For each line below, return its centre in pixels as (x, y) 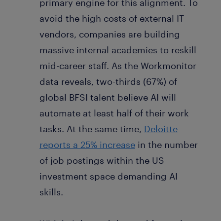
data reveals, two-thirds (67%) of (108, 81)
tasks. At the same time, (92, 129)
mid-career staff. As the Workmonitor (118, 65)
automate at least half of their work (114, 113)
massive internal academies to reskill (118, 50)
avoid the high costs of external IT (112, 18)
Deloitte (161, 129)
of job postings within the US (102, 160)
